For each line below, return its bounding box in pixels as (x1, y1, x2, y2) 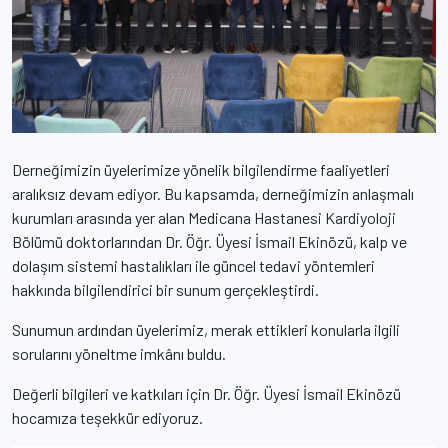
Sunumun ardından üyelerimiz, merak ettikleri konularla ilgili (12, 319, 400, 339)
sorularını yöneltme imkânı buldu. (12, 343, 226, 363)
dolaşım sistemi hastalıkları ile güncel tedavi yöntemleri (12, 255, 375, 275)
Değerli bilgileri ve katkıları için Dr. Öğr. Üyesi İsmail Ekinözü (12, 383, 401, 403)
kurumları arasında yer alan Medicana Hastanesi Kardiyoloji (12, 207, 396, 227)
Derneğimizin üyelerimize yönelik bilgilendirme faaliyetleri (12, 159, 390, 179)
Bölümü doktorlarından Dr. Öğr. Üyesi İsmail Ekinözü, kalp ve (12, 231, 407, 251)
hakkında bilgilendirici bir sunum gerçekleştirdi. (12, 279, 319, 299)
